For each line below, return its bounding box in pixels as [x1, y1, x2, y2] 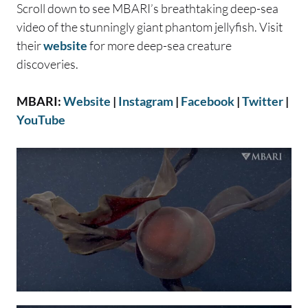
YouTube [16, 111, 65, 127]
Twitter [242, 93, 283, 109]
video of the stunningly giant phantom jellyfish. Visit [16, 19, 283, 34]
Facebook [181, 93, 234, 109]
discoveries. [16, 56, 78, 71]
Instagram [118, 93, 173, 109]
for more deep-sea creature [87, 37, 232, 53]
